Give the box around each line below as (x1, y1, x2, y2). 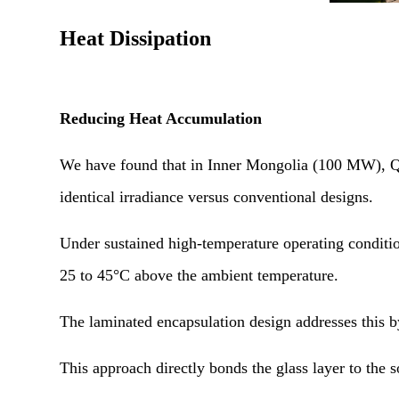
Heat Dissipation (60, 27, 212, 51)
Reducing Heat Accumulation (60, 110, 263, 128)
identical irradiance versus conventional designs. (60, 188, 374, 207)
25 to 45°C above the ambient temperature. (60, 266, 339, 285)
